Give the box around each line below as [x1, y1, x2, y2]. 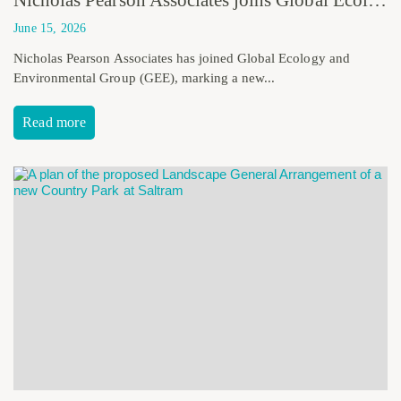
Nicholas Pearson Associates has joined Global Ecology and [13, 50, 350, 65]
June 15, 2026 [13, 21, 87, 35]
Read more [22, 114, 86, 130]
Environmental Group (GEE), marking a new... [13, 70, 276, 85]
